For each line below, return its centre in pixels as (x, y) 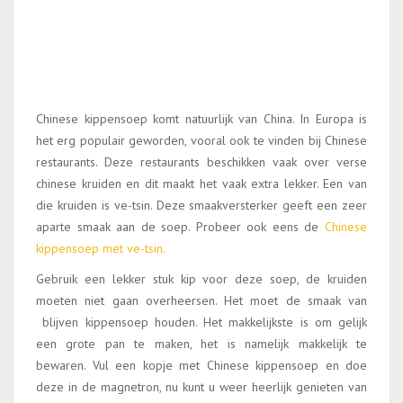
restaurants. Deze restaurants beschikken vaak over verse (201, 162)
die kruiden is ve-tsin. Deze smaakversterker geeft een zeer (201, 205)
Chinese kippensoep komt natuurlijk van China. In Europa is (201, 119)
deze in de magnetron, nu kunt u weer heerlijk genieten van (201, 387)
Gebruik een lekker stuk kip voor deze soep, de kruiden (201, 279)
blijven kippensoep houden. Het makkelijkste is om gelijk (201, 322)
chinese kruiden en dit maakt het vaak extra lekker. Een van (201, 184)
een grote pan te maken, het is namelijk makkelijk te (201, 344)
